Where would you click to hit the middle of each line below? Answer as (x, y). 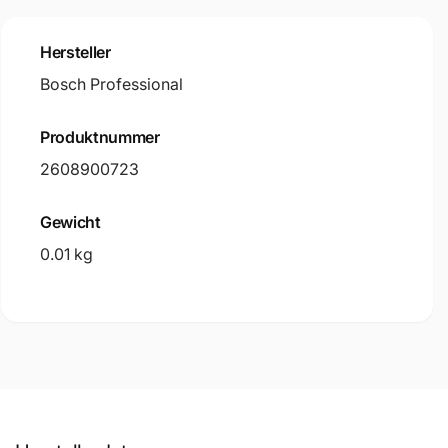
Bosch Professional (111, 83)
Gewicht (70, 221)
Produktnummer (100, 136)
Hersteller (75, 51)
